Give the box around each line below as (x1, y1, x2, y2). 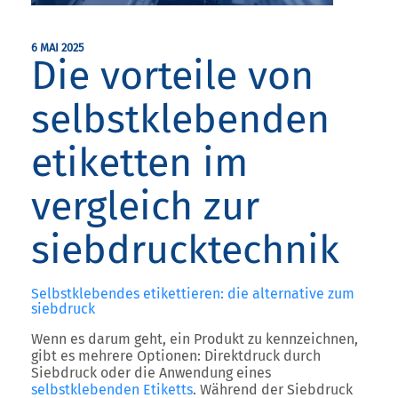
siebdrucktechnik (31, 226, 339, 274)
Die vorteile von (31, 52, 314, 99)
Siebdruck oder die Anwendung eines (31, 364, 271, 381)
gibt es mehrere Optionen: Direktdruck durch (31, 347, 321, 364)
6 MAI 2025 (31, 41, 84, 54)
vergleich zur (31, 182, 259, 230)
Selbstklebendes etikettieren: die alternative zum (31, 285, 354, 302)
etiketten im (31, 139, 248, 187)
